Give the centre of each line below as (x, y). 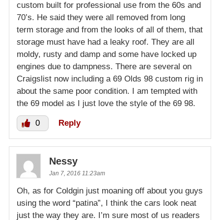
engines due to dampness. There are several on (104, 66)
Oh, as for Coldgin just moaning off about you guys (110, 191)
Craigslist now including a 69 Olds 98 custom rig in (110, 79)
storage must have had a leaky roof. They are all (106, 42)
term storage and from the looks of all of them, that (110, 29)
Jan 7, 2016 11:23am (77, 173)
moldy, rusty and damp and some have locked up (107, 54)
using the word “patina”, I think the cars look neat (107, 203)
